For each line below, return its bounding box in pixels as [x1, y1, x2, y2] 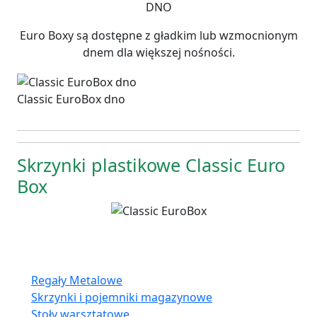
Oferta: [8, 243, 75, 271]
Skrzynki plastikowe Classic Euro [17, 153, 285, 178]
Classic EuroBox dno [17, 91, 125, 108]
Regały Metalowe [31, 272, 122, 289]
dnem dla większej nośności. [82, 45, 235, 61]
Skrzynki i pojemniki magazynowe [31, 289, 212, 306]
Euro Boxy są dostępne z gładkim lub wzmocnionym [19, 28, 298, 44]
